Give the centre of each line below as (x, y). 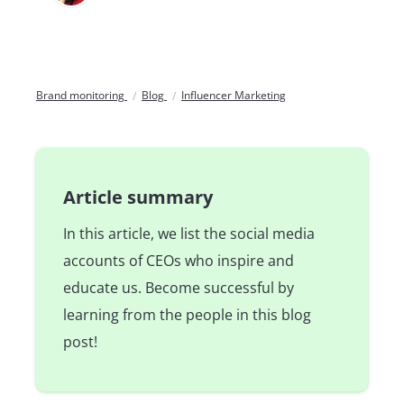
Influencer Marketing (234, 95)
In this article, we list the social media (189, 234)
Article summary (138, 197)
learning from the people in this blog (187, 315)
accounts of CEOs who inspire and (179, 261)
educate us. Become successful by (179, 288)
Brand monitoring (82, 95)
